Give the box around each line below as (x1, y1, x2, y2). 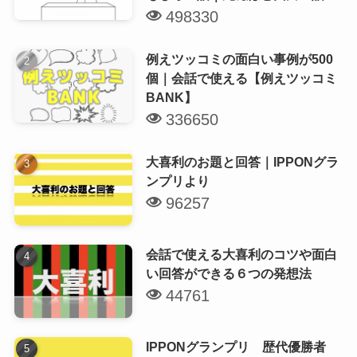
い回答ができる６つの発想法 (145, 266, 312, 281)
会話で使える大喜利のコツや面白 (145, 247, 337, 262)
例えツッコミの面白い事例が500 (145, 52, 333, 67)
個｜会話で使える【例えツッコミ (145, 71, 337, 86)
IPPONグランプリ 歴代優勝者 (145, 339, 326, 355)
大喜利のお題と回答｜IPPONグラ (145, 155, 339, 170)
